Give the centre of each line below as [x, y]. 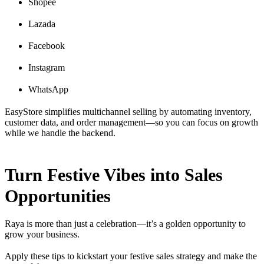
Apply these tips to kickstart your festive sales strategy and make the [131, 256]
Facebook [47, 45]
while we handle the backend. [60, 133]
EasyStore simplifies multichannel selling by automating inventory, [128, 111]
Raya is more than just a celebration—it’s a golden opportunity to [125, 223]
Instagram [47, 68]
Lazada [42, 24]
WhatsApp [48, 90]
